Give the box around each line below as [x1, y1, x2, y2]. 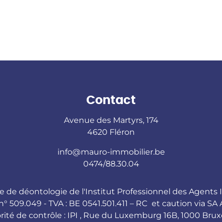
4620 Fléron [87, 126, 135, 137]
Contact [86, 92, 136, 108]
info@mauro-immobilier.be [57, 146, 165, 157]
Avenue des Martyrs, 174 [63, 114, 159, 125]
